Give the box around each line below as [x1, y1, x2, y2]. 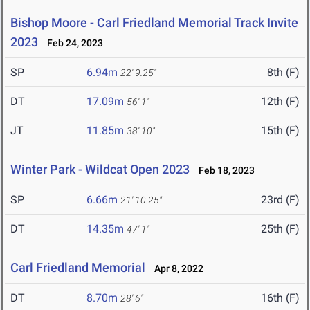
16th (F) [261, 291, 300, 305]
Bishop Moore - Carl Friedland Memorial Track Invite [10, 15, 298, 30]
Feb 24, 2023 [41, 37, 103, 49]
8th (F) [267, 66, 300, 80]
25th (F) [261, 222, 300, 236]
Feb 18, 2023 [192, 165, 255, 176]
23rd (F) [261, 193, 300, 207]
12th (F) [261, 95, 300, 109]
